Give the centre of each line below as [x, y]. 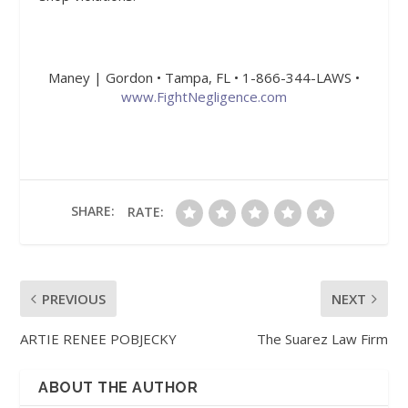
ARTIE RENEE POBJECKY [99, 339]
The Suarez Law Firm [322, 339]
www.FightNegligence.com [204, 97]
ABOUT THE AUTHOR [118, 388]
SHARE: [93, 211]
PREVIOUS [74, 299]
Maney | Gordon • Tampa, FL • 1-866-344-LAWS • [204, 77]
